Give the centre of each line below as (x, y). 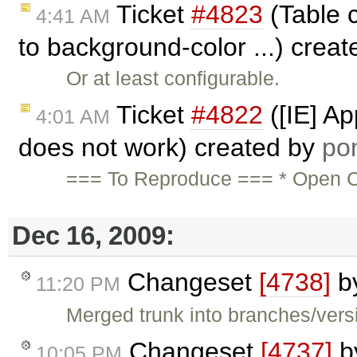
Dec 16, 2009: (93, 236)
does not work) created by (170, 148)
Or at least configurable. (173, 78)
